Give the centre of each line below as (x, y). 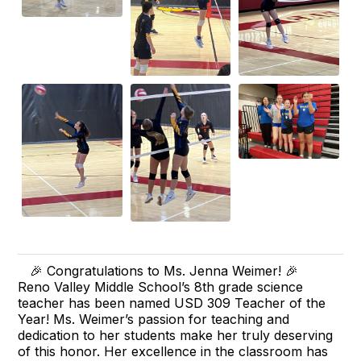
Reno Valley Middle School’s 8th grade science (161, 287)
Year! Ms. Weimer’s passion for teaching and (154, 320)
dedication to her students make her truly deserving (176, 336)
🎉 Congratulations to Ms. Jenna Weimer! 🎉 (164, 271)
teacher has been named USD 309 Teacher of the (172, 303)
